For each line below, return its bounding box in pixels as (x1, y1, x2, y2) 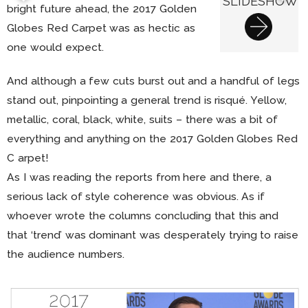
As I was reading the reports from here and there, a (7, 170, 272, 184)
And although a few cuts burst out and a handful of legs (7, 74, 300, 88)
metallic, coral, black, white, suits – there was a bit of (7, 113, 278, 126)
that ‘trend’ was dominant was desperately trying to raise (7, 228, 299, 242)
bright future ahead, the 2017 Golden (7, 2, 197, 15)
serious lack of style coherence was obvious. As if (7, 190, 265, 203)
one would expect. (7, 41, 104, 54)
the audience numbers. (7, 247, 124, 261)
